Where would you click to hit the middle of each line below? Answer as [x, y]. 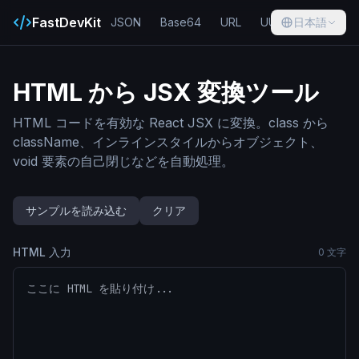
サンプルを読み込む [76, 210]
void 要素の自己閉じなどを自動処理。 [123, 161]
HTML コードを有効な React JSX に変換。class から [171, 123]
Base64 [181, 22]
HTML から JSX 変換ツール [166, 92]
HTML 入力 [42, 252]
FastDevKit [67, 22]
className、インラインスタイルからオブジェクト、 [168, 142]
